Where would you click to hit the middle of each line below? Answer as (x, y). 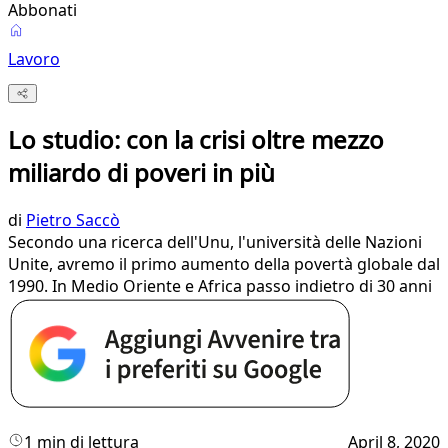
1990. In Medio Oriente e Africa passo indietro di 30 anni (220, 286)
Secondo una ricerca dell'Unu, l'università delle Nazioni (215, 242)
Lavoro (34, 59)
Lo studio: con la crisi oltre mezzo (196, 140)
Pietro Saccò (73, 220)
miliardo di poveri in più (141, 173)
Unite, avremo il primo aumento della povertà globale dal (224, 264)
